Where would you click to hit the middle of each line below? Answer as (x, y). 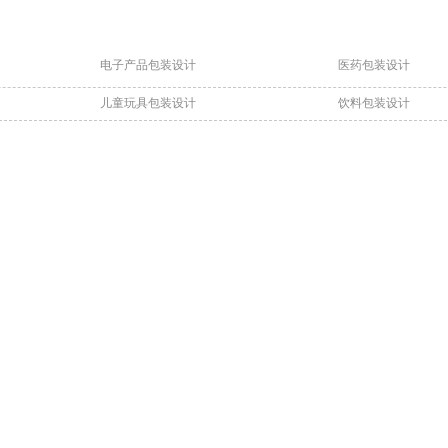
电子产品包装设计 (148, 65)
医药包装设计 (374, 65)
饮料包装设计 (374, 103)
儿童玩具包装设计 (148, 103)
